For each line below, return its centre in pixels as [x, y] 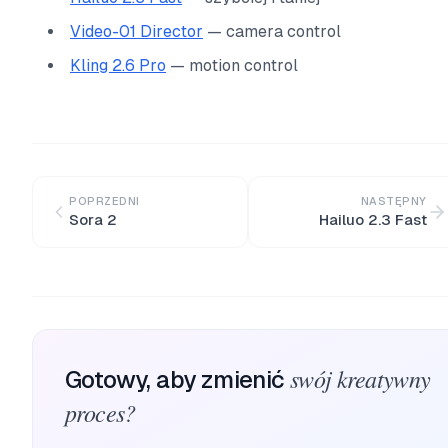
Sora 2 [93, 219]
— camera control [272, 31]
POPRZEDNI [104, 201]
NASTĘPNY [393, 201]
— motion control [232, 65]
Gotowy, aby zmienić [175, 379]
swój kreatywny [360, 378]
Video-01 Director [136, 31]
